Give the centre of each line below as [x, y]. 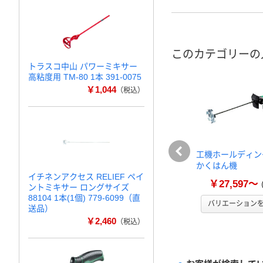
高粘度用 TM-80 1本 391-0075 [85, 77]
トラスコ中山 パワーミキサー [83, 66]
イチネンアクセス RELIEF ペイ [86, 177]
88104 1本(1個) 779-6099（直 [84, 198]
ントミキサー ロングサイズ [79, 187]
